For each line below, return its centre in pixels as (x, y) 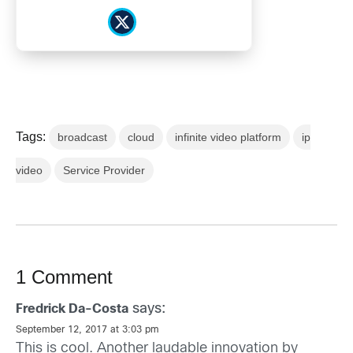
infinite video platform (228, 137)
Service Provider (104, 171)
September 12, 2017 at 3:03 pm (87, 331)
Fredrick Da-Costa (72, 310)
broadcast (82, 137)
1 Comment (64, 277)
